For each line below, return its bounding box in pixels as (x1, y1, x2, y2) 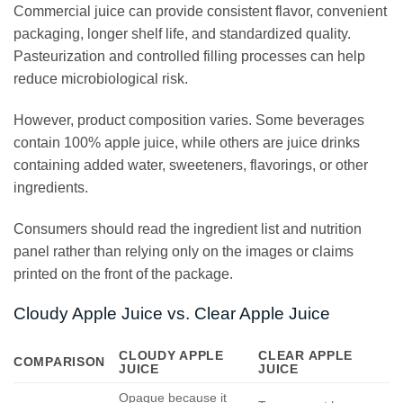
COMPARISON (13, 354, 106, 369)
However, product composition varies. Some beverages (13, 112, 364, 128)
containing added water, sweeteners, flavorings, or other (13, 157, 368, 173)
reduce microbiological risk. (13, 70, 188, 86)
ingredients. (13, 179, 88, 195)
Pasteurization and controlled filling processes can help (13, 48, 365, 64)
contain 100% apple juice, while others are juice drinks (13, 134, 360, 150)
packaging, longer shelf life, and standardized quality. (13, 25, 351, 41)
